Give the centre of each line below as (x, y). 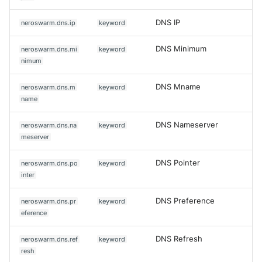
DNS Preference (185, 201)
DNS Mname (178, 87)
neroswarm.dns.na (49, 125)
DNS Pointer (178, 163)
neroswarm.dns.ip (49, 23)
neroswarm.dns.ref (50, 239)
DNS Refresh (179, 239)
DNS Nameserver (187, 125)
